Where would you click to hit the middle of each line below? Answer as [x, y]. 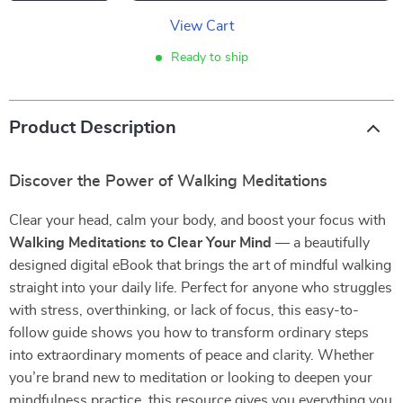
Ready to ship [209, 58]
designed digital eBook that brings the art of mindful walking [200, 265]
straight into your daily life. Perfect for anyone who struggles [201, 288]
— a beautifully [321, 243]
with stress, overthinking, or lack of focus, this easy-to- [184, 310]
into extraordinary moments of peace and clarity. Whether [192, 355]
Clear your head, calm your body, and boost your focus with [197, 220]
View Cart [201, 26]
